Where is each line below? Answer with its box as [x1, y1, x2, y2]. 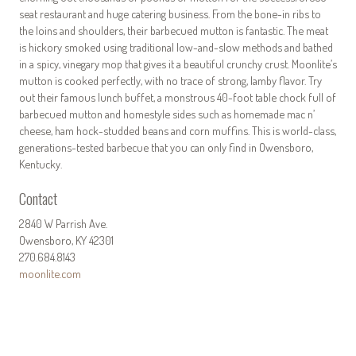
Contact [19, 187, 57, 211]
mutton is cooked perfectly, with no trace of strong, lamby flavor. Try [19, 72, 322, 87]
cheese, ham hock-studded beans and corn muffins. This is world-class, [19, 122, 336, 137]
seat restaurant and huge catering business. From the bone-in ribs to [19, 6, 321, 21]
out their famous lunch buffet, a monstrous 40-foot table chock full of [19, 89, 336, 104]
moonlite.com [19, 265, 81, 281]
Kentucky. [19, 156, 62, 171]
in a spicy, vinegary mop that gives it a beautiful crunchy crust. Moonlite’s [19, 56, 337, 71]
